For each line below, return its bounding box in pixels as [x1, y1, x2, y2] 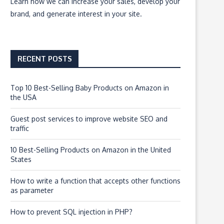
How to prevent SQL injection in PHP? [10, 207, 132, 216]
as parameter [10, 186, 53, 194]
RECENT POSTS [17, 53, 72, 64]
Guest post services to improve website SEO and [10, 114, 167, 123]
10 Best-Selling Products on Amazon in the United [10, 145, 171, 154]
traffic [10, 124, 29, 132]
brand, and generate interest [10, 9, 102, 18]
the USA [10, 93, 36, 101]
